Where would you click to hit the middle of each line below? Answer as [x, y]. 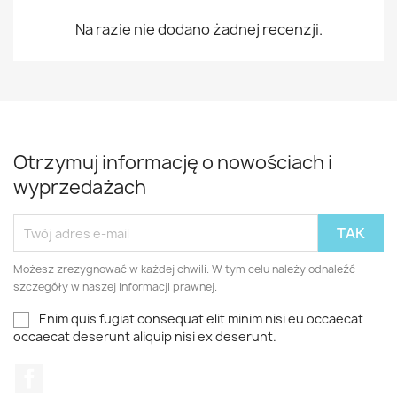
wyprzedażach [80, 187]
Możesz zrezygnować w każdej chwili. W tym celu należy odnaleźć [184, 269]
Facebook [76, 374]
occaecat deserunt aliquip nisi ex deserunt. [145, 337]
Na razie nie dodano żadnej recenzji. [198, 29]
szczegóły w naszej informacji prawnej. [115, 287]
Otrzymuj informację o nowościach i [173, 163]
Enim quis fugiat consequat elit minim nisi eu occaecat [201, 319]
